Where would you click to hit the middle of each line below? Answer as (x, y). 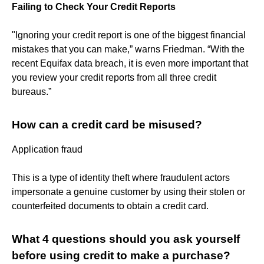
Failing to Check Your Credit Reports (94, 6)
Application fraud (47, 149)
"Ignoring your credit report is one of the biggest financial (129, 35)
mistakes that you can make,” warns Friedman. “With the (128, 49)
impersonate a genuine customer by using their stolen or (128, 192)
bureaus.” (32, 91)
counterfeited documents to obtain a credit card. (110, 206)
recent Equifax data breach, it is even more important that (130, 63)
